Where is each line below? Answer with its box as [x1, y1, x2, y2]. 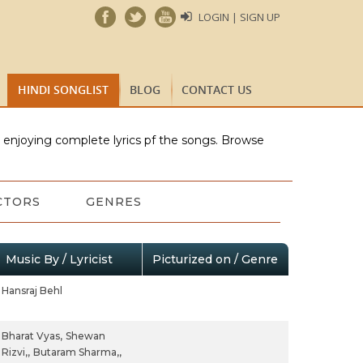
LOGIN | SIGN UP [199, 10, 280, 24]
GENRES [85, 194, 142, 209]
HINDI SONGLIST [18, 82, 109, 97]
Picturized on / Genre [152, 252, 278, 267]
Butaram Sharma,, [32, 346, 122, 358]
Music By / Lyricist [5, 252, 113, 267]
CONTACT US [181, 82, 252, 97]
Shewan [65, 330, 105, 342]
